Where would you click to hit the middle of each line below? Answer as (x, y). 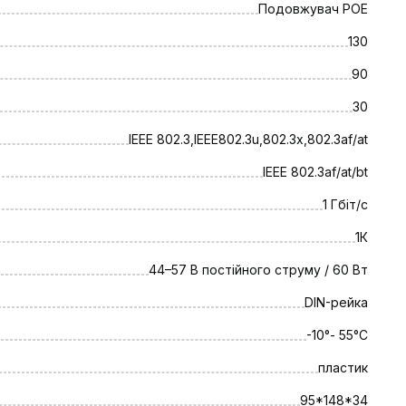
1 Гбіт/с (345, 204)
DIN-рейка (336, 302)
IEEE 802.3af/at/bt (315, 172)
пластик (343, 367)
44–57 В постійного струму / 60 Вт (258, 270)
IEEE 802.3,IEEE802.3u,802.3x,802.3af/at (248, 139)
